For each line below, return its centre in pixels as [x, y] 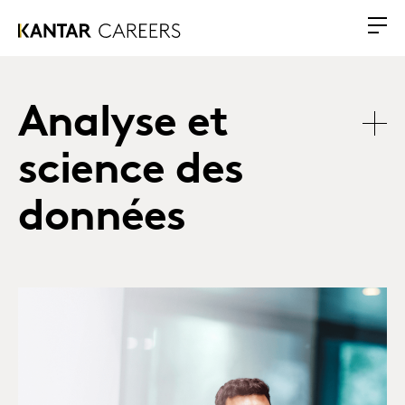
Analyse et [123, 125]
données [102, 219]
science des [131, 172]
